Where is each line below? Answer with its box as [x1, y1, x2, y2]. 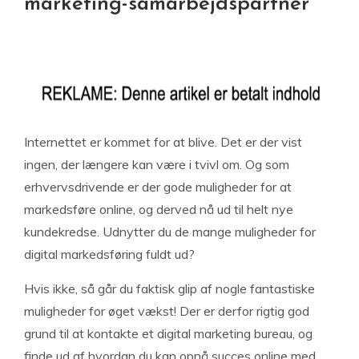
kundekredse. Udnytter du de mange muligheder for [24, 224, 316, 240]
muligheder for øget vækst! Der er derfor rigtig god [24, 303, 309, 319]
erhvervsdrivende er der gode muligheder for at [24, 179, 292, 195]
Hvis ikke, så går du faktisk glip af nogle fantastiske [24, 280, 315, 296]
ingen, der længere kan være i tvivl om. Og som [24, 156, 289, 172]
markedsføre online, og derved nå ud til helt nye [24, 201, 293, 217]
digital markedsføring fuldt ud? [24, 246, 195, 262]
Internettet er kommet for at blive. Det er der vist [24, 134, 302, 150]
